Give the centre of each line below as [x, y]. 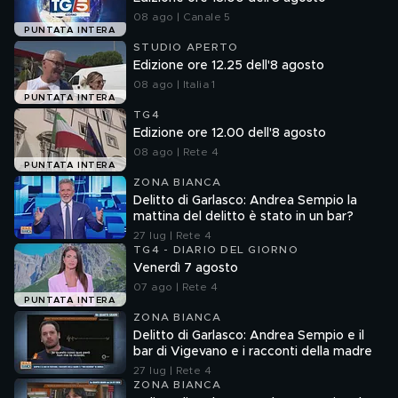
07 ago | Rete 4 [175, 287]
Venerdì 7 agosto [186, 268]
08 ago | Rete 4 [176, 152]
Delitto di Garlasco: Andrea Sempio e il [249, 336]
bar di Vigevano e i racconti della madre [253, 352]
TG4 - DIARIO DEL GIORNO [216, 250]
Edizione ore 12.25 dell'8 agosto [229, 66]
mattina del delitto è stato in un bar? [243, 217]
